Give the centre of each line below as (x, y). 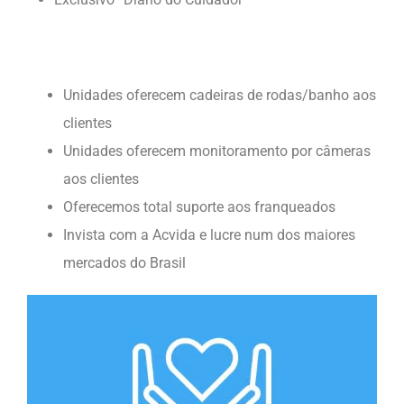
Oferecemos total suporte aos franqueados (199, 207)
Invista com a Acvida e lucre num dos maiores (209, 234)
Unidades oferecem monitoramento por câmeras (217, 151)
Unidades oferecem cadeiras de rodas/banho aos (220, 95)
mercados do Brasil (124, 262)
